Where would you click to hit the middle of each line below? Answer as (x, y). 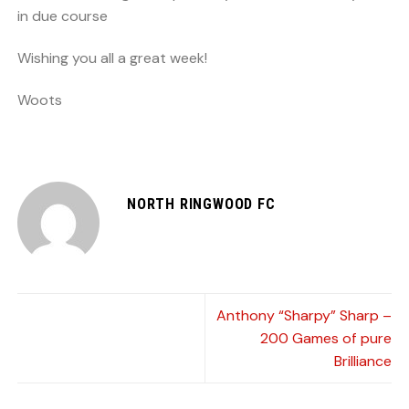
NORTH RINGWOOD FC (201, 204)
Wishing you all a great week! (112, 58)
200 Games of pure (326, 338)
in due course (63, 16)
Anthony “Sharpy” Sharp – (304, 315)
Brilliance (363, 361)
